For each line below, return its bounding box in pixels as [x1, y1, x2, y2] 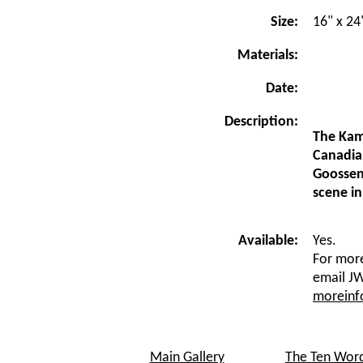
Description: [224, 114, 298, 130]
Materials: [237, 48, 298, 63]
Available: [238, 233, 298, 249]
